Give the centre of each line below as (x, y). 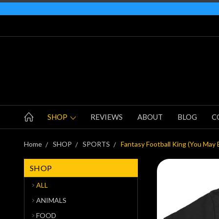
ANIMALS (51, 200)
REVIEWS (107, 117)
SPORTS (96, 144)
